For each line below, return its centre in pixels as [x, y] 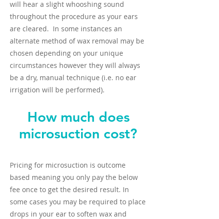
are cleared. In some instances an [66, 29]
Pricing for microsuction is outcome [68, 165]
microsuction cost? [78, 133]
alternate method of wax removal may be [77, 41]
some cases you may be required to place [78, 202]
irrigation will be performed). [58, 90]
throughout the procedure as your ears [74, 16]
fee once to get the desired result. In [69, 189]
